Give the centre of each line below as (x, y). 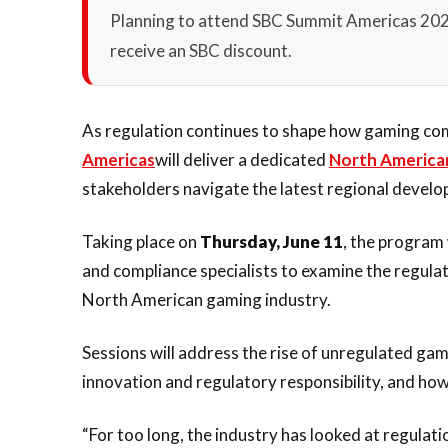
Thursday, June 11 (270, 241)
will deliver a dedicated (242, 159)
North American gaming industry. (206, 299)
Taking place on (139, 241)
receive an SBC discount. (201, 50)
